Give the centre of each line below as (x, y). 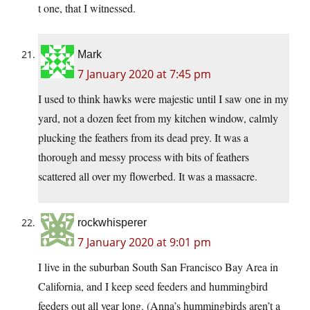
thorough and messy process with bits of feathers (144, 157)
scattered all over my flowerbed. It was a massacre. (148, 176)
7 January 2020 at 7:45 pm (144, 74)
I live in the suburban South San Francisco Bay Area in (158, 267)
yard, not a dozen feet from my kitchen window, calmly (158, 118)
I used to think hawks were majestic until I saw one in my (163, 99)
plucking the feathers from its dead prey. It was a (143, 138)
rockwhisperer (112, 223)
